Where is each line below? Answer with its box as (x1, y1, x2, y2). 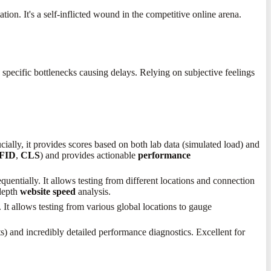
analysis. (76, 186, 111, 197)
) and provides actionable (40, 149, 139, 160)
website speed (20, 186, 76, 197)
